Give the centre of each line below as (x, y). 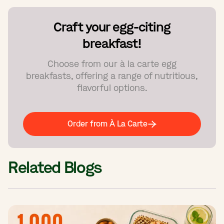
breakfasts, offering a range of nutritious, (112, 76)
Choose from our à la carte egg (112, 64)
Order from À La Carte (107, 123)
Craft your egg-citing (112, 27)
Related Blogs (55, 167)
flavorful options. (112, 88)
